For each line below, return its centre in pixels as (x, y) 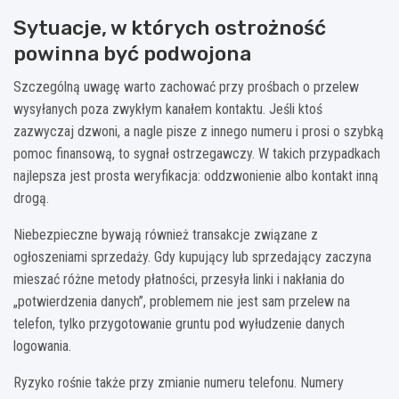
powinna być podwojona (132, 54)
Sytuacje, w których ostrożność (170, 28)
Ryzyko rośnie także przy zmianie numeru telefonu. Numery (179, 383)
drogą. (31, 199)
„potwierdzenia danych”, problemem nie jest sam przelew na (182, 302)
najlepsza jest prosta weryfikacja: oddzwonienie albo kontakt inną (196, 176)
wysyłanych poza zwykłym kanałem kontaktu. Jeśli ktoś (168, 110)
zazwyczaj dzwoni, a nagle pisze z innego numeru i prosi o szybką (199, 132)
